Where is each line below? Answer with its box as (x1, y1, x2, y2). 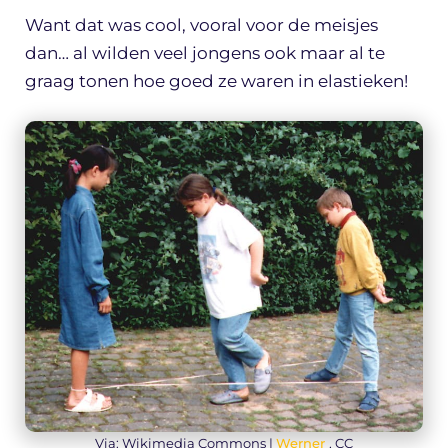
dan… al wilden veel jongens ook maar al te (25, 43, 385, 64)
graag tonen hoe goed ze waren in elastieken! (25, 71, 408, 92)
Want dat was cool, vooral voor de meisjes (25, 15, 378, 36)
